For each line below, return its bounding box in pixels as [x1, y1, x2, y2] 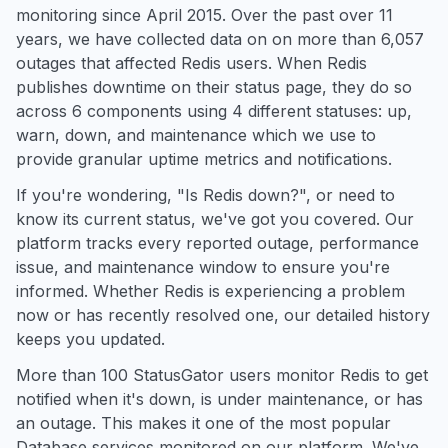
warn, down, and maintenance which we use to [16, 125, 376, 145]
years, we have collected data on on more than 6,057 [16, 29, 424, 49]
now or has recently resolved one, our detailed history [16, 305, 430, 325]
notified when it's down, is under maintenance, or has [16, 389, 423, 409]
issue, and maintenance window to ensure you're [16, 257, 390, 277]
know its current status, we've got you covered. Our [16, 209, 414, 229]
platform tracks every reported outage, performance [16, 233, 419, 253]
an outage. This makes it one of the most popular [16, 413, 391, 433]
